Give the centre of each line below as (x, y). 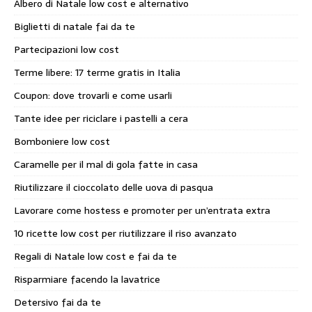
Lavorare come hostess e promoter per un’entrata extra (142, 210)
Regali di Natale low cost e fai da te (95, 256)
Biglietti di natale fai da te (75, 26)
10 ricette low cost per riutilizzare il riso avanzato (125, 233)
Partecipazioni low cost (67, 49)
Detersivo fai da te (57, 302)
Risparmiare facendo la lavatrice (87, 279)
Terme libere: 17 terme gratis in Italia (97, 72)
